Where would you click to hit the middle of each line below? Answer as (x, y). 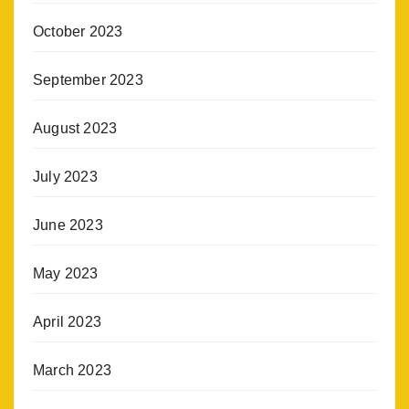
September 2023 (88, 80)
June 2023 (68, 225)
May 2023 (66, 274)
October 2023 (78, 32)
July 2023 (65, 177)
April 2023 (67, 322)
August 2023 (75, 129)
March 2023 (72, 371)
